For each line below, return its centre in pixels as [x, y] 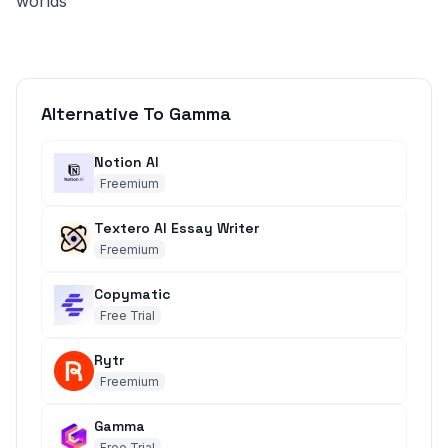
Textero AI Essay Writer [176, 227]
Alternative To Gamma [136, 113]
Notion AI [126, 161]
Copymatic [132, 293]
